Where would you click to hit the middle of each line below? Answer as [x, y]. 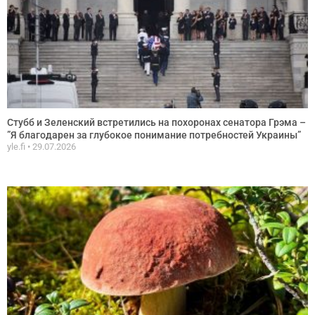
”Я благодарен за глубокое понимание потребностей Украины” [154, 135]
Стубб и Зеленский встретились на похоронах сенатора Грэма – [156, 122]
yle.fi [17, 146]
